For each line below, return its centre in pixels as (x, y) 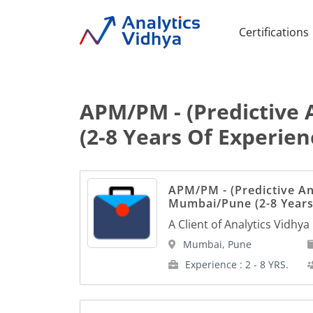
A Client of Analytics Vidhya (239, 224)
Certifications (274, 32)
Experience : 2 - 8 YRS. (235, 265)
